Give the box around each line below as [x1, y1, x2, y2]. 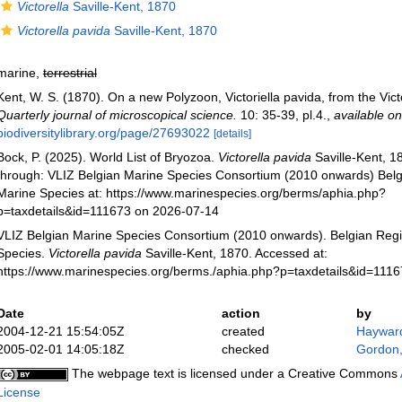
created [221, 324, 265, 338]
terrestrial [42, 66, 97, 80]
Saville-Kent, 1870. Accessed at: [141, 246, 328, 260]
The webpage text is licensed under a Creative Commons [67, 366, 400, 380]
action [221, 306, 260, 320]
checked [221, 342, 269, 356]
